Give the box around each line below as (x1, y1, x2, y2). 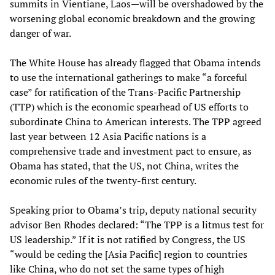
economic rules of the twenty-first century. (10, 173, 196, 187)
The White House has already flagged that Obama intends (10, 55, 261, 69)
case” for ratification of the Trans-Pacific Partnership (10, 85, 241, 99)
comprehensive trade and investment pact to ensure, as (10, 144, 252, 158)
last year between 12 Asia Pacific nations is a (10, 129, 206, 143)
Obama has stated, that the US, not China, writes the (10, 158, 239, 172)
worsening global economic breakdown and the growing (10, 11, 255, 25)
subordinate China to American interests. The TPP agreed (10, 114, 261, 128)
